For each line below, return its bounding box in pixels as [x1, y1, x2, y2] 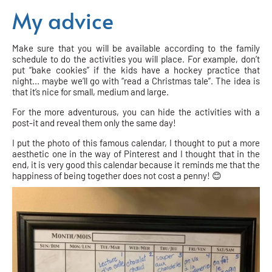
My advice [12, 4, 114, 35]
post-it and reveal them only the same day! [12, 117, 180, 128]
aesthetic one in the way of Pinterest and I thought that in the [12, 148, 260, 159]
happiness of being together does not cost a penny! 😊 [12, 169, 227, 181]
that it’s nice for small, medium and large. [12, 86, 172, 97]
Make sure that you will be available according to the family [12, 42, 260, 53]
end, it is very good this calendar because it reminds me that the [12, 158, 260, 170]
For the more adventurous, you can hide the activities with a [12, 106, 260, 117]
